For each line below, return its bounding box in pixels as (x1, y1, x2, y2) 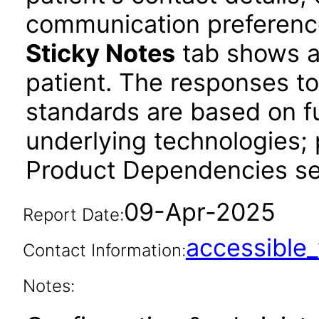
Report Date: (22, 204, 124, 225)
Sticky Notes (26, 38, 175, 68)
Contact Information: (22, 240, 186, 261)
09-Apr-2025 (123, 197, 276, 226)
